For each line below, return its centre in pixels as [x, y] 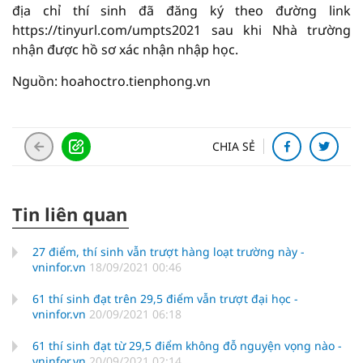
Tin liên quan [70, 214]
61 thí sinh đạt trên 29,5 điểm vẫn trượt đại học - [165, 298]
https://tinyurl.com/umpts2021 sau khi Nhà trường [181, 30]
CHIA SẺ [234, 146]
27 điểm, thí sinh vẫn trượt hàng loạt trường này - [169, 251]
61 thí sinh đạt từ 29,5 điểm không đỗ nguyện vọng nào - [187, 345]
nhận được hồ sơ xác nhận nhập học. [125, 49]
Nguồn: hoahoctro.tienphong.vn [111, 81]
